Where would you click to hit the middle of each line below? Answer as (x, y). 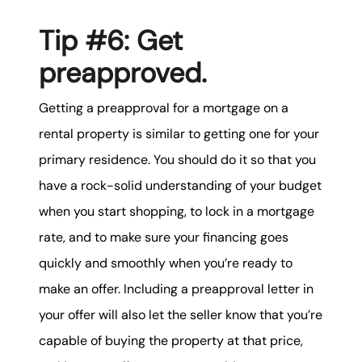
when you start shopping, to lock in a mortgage (177, 211)
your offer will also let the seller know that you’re (181, 314)
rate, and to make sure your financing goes (164, 237)
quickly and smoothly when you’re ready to (166, 263)
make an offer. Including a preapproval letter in (176, 288)
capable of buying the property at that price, (171, 340)
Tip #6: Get (111, 40)
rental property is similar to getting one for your (179, 133)
